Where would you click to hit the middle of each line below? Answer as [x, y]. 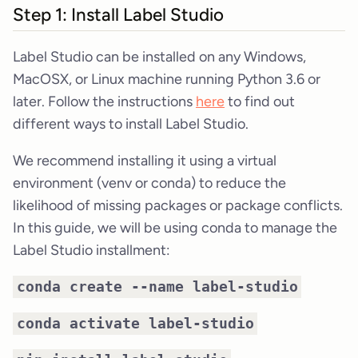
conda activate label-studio [135, 324]
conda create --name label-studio [157, 287]
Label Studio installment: [91, 251]
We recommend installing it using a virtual [145, 161]
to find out [260, 102]
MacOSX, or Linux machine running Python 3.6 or [167, 80]
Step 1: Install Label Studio [118, 15]
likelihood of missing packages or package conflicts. [178, 206]
